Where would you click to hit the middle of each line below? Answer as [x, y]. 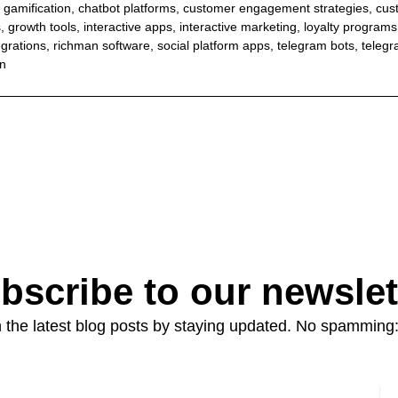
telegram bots [315, 45]
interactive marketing [238, 26]
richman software [101, 45]
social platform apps [213, 45]
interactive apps [127, 26]
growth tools [42, 26]
